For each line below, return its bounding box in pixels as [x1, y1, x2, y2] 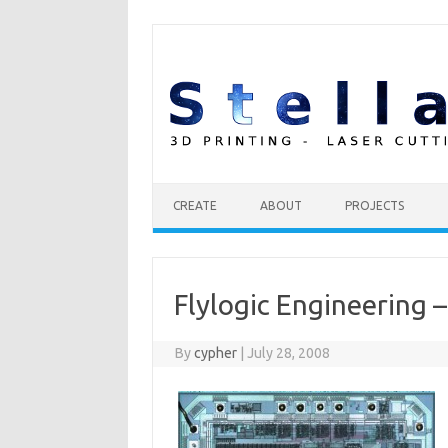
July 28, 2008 [247, 345, 331, 361]
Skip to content [153, 182, 247, 198]
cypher [194, 345, 238, 361]
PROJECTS [345, 199, 404, 212]
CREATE [173, 199, 217, 212]
